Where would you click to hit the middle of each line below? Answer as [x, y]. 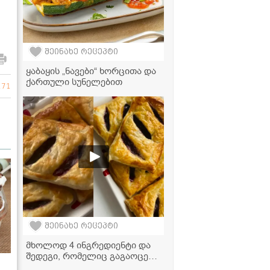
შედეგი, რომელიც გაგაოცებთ [93, 256]
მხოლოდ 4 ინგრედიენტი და [88, 245]
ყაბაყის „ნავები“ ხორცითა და [91, 71]
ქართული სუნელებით [74, 82]
